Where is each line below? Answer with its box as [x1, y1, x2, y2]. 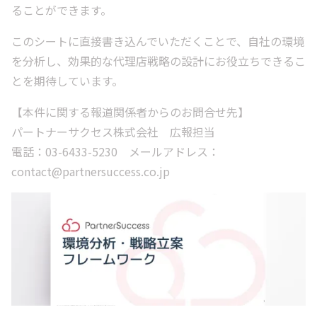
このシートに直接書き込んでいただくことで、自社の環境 [11, 33, 304, 50]
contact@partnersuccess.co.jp [11, 163, 170, 180]
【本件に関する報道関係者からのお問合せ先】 [11, 103, 249, 120]
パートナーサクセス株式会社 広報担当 [11, 123, 218, 140]
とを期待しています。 [11, 72, 123, 89]
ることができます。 [11, 1, 112, 18]
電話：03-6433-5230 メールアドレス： [11, 143, 219, 160]
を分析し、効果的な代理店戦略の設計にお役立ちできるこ [11, 52, 306, 69]
